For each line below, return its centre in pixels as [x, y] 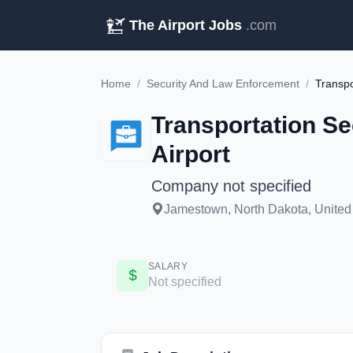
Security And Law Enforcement [223, 84]
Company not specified [231, 186]
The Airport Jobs [186, 25]
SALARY [168, 266]
